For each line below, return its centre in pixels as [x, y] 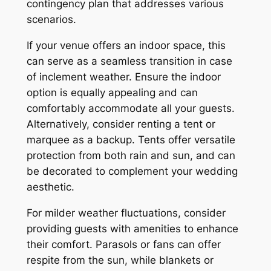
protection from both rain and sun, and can [131, 155]
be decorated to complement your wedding [132, 171]
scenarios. [51, 20]
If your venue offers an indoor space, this [126, 45]
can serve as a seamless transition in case [129, 61]
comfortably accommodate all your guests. [130, 108]
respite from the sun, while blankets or [120, 260]
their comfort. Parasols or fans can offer [123, 244]
